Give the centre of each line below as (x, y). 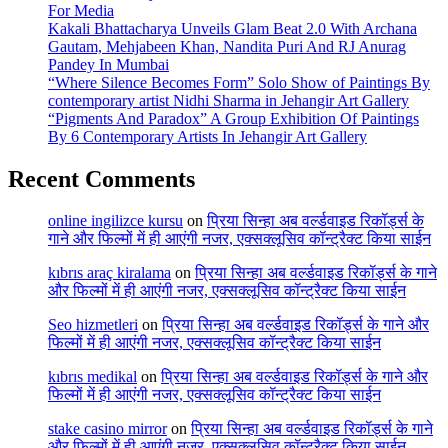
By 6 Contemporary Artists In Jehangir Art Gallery (207, 136)
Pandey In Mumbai (108, 64)
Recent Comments (101, 178)
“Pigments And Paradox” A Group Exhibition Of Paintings (233, 118)
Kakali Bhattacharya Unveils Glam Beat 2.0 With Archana (232, 28)
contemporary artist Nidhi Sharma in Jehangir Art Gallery (228, 100)
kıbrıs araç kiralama (109, 273)
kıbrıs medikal (92, 377)
